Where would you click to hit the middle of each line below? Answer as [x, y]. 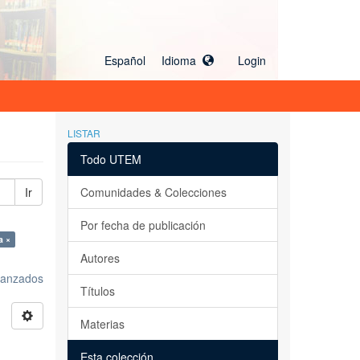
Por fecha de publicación [143, 225]
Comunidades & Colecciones [153, 192]
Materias [102, 324]
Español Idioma [153, 60]
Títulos [97, 291]
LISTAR [84, 133]
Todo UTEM [110, 159]
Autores [100, 258]
